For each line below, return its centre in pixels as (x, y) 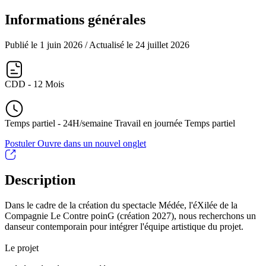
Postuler (21, 143)
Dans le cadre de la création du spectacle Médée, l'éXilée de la (121, 205)
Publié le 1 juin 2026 (45, 45)
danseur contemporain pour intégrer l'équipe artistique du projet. (124, 226)
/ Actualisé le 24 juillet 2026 (137, 45)
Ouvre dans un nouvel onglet (92, 143)
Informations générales (75, 19)
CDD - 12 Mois (34, 84)
